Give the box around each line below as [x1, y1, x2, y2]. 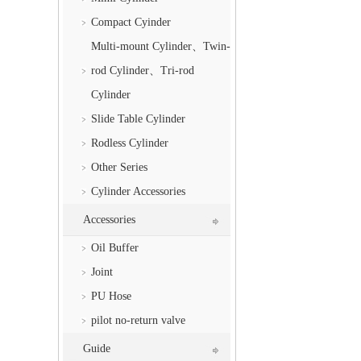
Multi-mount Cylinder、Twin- [91, 40, 231, 53]
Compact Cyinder [91, 16, 172, 29]
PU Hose [91, 290, 132, 303]
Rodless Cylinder [91, 137, 169, 150]
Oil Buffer [91, 242, 139, 255]
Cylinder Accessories [91, 185, 186, 198]
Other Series [91, 161, 148, 174]
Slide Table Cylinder [91, 113, 186, 126]
